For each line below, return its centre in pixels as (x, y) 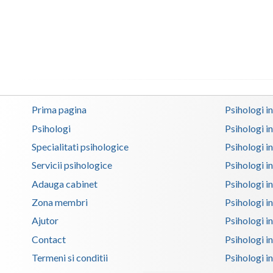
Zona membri (60, 202)
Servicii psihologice (72, 165)
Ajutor (45, 221)
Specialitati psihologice (80, 147)
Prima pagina (59, 110)
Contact (49, 239)
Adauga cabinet (65, 183)
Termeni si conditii (70, 258)
